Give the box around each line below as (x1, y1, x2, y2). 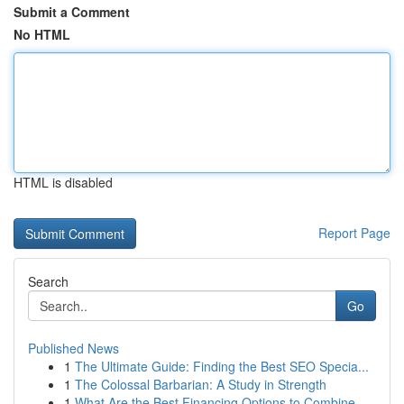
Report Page (318, 224, 390, 242)
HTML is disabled (14, 173, 113, 191)
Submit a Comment (14, 3, 130, 21)
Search (28, 272, 69, 290)
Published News (28, 339, 119, 357)
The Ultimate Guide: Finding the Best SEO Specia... (75, 357, 369, 375)
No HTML (14, 25, 70, 43)
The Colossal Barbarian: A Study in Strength (75, 375, 326, 393)
